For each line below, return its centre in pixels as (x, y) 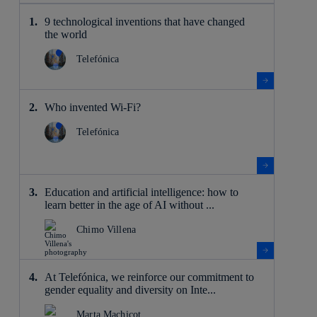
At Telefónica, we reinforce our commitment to (149, 277)
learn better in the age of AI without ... (129, 204)
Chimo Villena (106, 229)
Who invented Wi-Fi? (92, 107)
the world (67, 34)
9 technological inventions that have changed (144, 21)
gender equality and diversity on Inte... (130, 289)
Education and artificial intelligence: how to (141, 192)
